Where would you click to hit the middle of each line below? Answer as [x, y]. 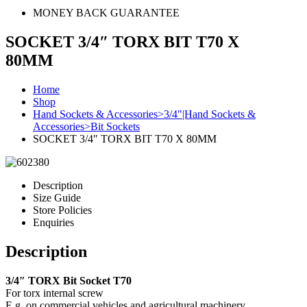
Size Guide [57, 197]
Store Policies [62, 210]
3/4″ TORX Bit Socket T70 [69, 280]
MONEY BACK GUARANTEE [106, 13]
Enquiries [53, 222]
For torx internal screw [54, 293]
